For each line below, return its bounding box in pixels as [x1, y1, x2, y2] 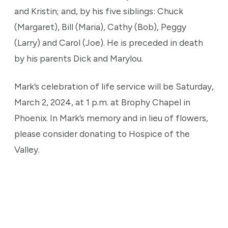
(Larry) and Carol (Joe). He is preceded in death [14, 37, 203, 48]
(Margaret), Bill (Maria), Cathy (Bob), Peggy [14, 21, 186, 32]
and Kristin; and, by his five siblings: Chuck [14, 6, 183, 16]
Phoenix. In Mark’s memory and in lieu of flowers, [14, 112, 208, 123]
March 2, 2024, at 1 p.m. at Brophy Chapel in [14, 97, 190, 107]
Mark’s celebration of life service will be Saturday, [14, 81, 214, 92]
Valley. [14, 144, 40, 155]
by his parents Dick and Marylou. [14, 53, 143, 64]
